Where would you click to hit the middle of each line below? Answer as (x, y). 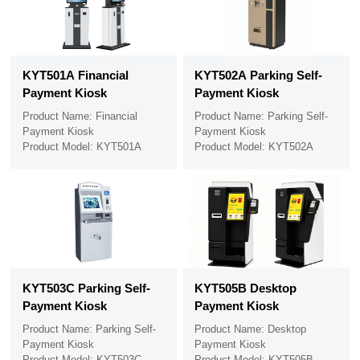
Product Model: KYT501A (82, 146)
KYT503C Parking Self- (86, 288)
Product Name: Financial (80, 116)
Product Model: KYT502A (254, 146)
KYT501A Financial (75, 75)
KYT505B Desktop (246, 288)
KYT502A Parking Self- (259, 75)
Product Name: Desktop (251, 329)
